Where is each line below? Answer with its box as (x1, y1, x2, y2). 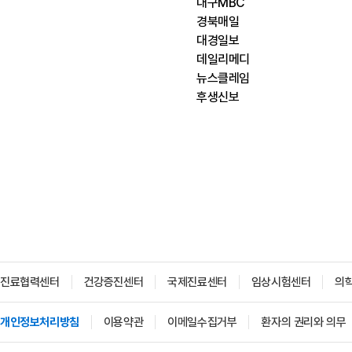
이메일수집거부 (167, 315, 237, 329)
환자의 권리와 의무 (261, 315, 346, 329)
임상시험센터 (251, 275, 311, 289)
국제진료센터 (167, 275, 227, 289)
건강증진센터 (83, 275, 144, 289)
